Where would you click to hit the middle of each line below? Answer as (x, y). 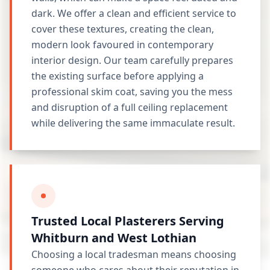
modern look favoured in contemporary (122, 45)
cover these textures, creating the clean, (123, 29)
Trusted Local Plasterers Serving (128, 221)
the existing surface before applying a (118, 76)
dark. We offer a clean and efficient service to (134, 13)
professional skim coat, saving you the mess (132, 92)
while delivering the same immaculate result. (133, 123)
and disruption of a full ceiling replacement (130, 107)
